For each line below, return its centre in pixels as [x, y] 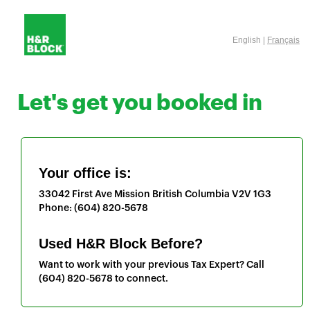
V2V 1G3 [252, 194]
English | [250, 40]
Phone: [56, 208]
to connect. [140, 279]
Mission [132, 194]
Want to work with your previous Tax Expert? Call [152, 265]
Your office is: [85, 173]
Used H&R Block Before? [121, 244]
